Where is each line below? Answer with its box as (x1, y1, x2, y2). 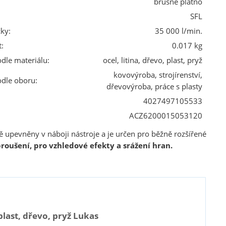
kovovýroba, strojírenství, (113, 69, 202, 80)
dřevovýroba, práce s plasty (106, 81, 202, 92)
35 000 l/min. (154, 25, 202, 36)
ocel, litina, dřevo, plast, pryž (102, 54, 202, 66)
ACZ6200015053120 (129, 110, 202, 121)
